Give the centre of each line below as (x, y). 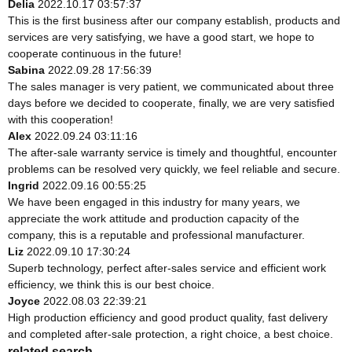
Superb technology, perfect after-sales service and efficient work (167, 268)
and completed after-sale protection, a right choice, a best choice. (170, 334)
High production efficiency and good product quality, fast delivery (168, 318)
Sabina (28, 70)
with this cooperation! (60, 120)
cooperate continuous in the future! (95, 54)
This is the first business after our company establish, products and (174, 21)
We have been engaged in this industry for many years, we (154, 202)
